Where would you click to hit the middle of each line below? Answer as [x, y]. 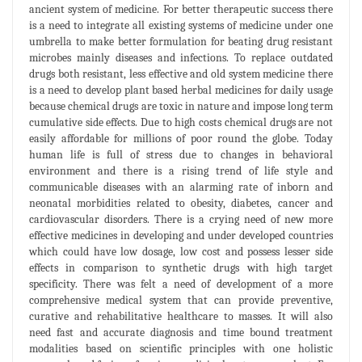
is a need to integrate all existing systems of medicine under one [181, 25]
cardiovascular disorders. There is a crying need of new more [181, 219]
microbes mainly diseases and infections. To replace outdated [181, 57]
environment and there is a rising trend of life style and [181, 170]
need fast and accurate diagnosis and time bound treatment [181, 332]
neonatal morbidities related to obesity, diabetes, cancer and [181, 203]
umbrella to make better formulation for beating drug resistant [181, 41]
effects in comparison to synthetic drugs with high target [181, 267]
